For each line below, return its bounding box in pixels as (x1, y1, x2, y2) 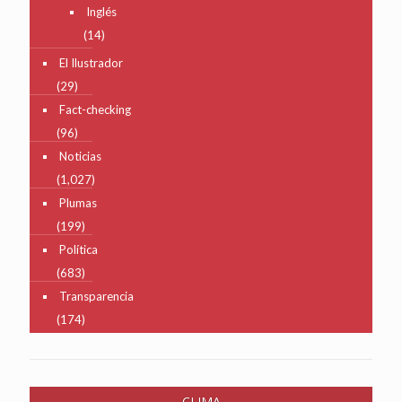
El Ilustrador (59, 55, 123, 70)
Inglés (86, 4, 117, 19)
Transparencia (59, 288, 134, 303)
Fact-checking (59, 101, 131, 117)
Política (59, 241, 98, 257)
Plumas (59, 195, 97, 210)
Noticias (59, 148, 101, 163)
